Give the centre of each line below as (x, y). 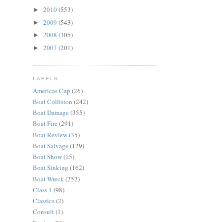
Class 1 (42, 190)
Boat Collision (53, 101)
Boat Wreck (48, 179)
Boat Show (47, 157)
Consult (43, 212)
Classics (44, 201)
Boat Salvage (51, 145)
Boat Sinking (51, 168)
